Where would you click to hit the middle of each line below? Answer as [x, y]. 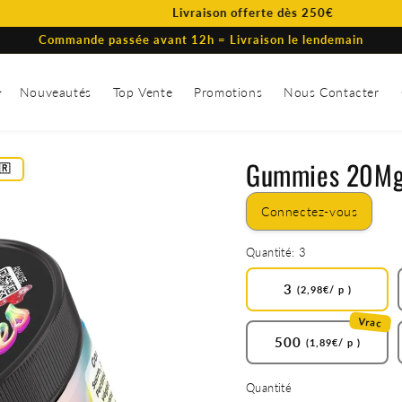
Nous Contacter [332, 92]
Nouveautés [55, 92]
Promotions [228, 92]
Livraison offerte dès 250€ [214, 13]
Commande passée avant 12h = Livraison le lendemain [201, 39]
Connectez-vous [310, 211]
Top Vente [143, 92]
